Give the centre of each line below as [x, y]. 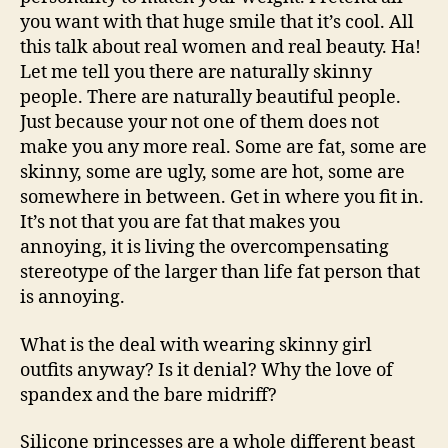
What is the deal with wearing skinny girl [196, 345]
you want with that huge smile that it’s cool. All [217, 22]
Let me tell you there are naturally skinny [196, 72]
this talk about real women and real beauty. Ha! [220, 47]
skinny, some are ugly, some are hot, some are [212, 172]
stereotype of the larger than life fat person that [220, 272]
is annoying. [72, 297]
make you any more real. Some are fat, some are [223, 147]
